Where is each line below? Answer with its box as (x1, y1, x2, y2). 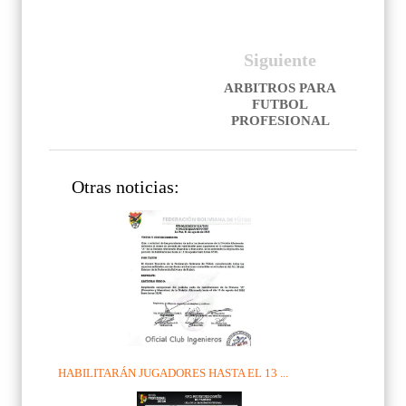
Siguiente (244, 49, 316, 70)
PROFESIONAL (230, 112, 330, 128)
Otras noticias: (72, 178, 179, 198)
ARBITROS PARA (224, 80, 336, 95)
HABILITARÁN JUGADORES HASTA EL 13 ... (58, 366, 288, 381)
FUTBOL (252, 96, 308, 111)
